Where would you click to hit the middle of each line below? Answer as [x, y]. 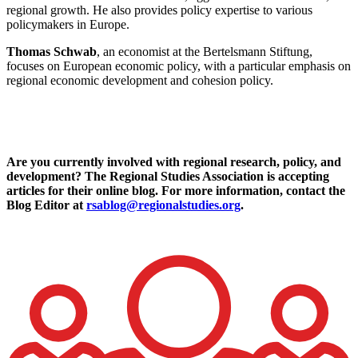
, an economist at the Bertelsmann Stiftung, [205, 52]
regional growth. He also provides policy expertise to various [159, 10]
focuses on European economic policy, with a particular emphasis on [179, 66]
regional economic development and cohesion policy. [140, 81]
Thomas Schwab [52, 52]
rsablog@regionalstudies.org [163, 205]
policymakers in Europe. [68, 25]
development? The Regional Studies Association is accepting [168, 177]
